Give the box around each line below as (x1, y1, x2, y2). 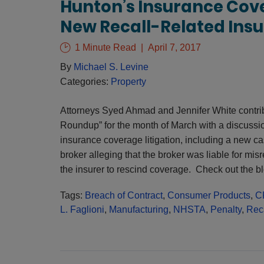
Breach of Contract (84, 190, 163, 200)
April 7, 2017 (147, 42, 201, 52)
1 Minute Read (72, 42, 136, 52)
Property (110, 77, 146, 87)
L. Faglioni (60, 204, 104, 214)
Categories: (60, 77, 111, 87)
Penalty (210, 204, 242, 214)
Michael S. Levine (73, 62, 148, 72)
